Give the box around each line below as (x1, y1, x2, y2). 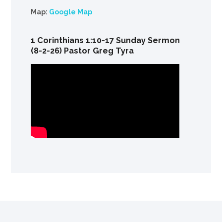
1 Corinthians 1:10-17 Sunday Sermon (31, 35, 180, 45)
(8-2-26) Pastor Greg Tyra (31, 46, 134, 55)
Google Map (49, 7, 93, 16)
